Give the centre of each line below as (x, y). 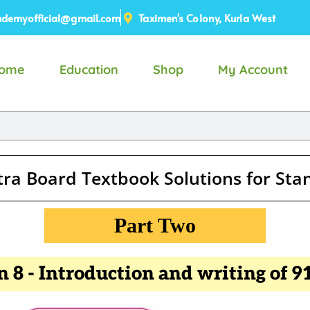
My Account (253, 70)
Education (89, 70)
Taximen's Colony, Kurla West (207, 18)
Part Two (155, 225)
